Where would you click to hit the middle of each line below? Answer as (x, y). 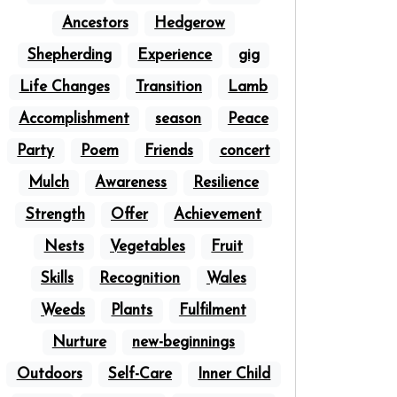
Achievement (218, 215)
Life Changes (64, 87)
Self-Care (140, 374)
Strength (55, 215)
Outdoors (49, 374)
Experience (175, 55)
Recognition (140, 279)
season (179, 119)
